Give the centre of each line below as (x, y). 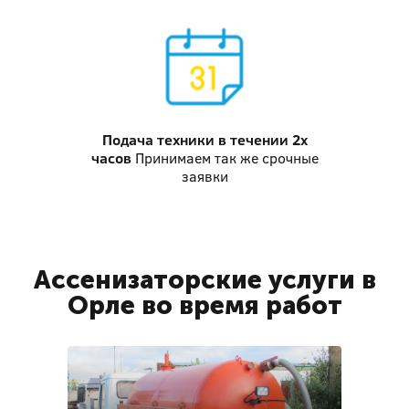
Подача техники (158, 140)
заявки (204, 176)
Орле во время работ (204, 305)
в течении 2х (261, 140)
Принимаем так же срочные (226, 158)
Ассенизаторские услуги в (204, 280)
